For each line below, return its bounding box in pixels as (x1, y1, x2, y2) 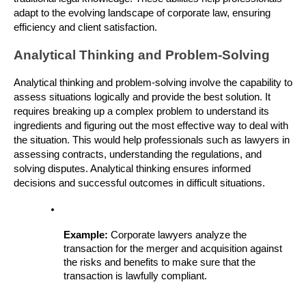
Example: (64, 229, 111, 241)
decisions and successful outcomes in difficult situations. (14, 178, 265, 189)
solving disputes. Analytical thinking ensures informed (14, 163, 251, 175)
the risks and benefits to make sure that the (64, 257, 255, 268)
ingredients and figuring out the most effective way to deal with (14, 120, 288, 132)
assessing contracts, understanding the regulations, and (14, 149, 262, 161)
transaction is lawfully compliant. (64, 270, 207, 282)
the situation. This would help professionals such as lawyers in (14, 135, 290, 146)
